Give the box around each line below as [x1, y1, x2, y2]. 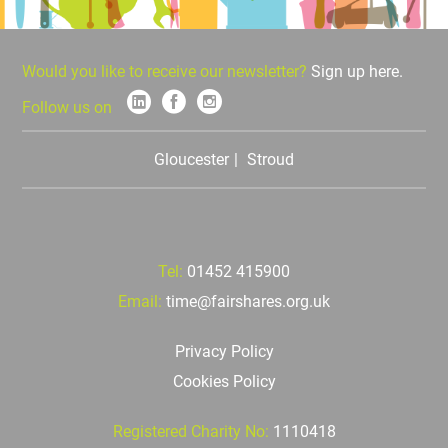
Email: [118, 292, 166, 312]
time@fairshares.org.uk [166, 292, 330, 312]
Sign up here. [311, 62, 404, 82]
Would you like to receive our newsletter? [22, 62, 312, 82]
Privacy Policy [174, 342, 274, 362]
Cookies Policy [172, 372, 276, 392]
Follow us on [22, 98, 113, 118]
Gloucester [154, 150, 229, 170]
